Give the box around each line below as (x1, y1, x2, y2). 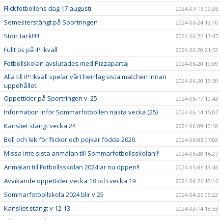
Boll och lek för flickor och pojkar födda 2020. (4, 135, 137, 144)
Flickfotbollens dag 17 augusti (4, 4, 91, 13)
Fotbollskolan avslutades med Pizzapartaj (4, 59, 129, 68)
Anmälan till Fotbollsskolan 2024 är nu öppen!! (4, 163, 139, 172)
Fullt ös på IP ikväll (4, 45, 57, 55)
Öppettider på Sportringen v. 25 (4, 94, 97, 103)
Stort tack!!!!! (4, 31, 39, 41)
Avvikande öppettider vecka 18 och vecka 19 (4, 176, 136, 186)
